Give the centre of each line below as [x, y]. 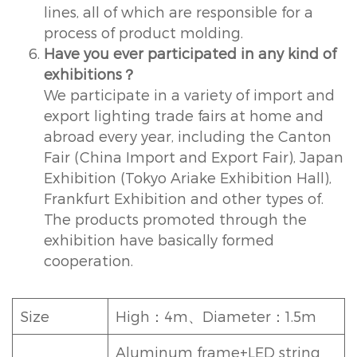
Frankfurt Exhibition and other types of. [184, 198]
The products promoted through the [175, 218]
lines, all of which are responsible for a [178, 11]
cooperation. [88, 260]
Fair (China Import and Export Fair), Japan [194, 156]
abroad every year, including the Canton [188, 135]
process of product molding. [143, 32]
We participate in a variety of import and [189, 94]
